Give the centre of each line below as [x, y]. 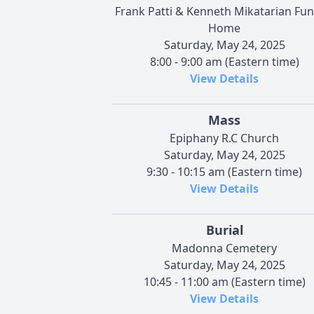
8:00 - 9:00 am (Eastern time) [224, 61]
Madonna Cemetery [224, 248]
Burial [224, 230]
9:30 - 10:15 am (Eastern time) [224, 171]
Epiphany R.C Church [224, 138]
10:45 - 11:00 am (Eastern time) [224, 281]
